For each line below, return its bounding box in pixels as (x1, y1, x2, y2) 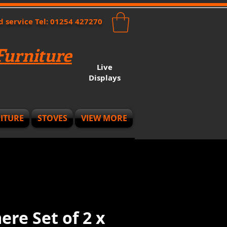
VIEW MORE (81, 112, 127, 124)
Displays (88, 72, 121, 84)
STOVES (37, 112, 67, 124)
